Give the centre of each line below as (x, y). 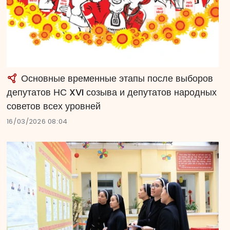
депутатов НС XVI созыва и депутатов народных (111, 92)
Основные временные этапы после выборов (116, 78)
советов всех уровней (53, 106)
